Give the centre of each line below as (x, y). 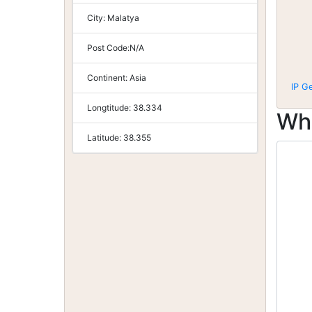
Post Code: (108, 48)
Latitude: (105, 138)
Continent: (108, 78)
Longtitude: (110, 108)
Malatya (123, 18)
